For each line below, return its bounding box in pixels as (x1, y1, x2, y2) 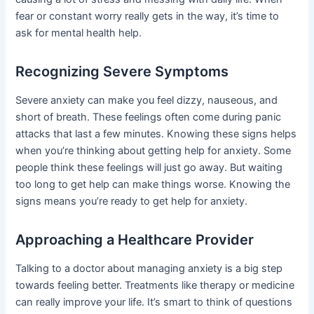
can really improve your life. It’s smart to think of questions (15, 296, 293, 309)
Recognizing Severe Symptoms (15, 63, 229, 81)
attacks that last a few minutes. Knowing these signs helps (15, 128, 297, 141)
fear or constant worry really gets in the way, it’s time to (15, 10, 280, 23)
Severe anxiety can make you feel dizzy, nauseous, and (15, 94, 278, 107)
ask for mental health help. (15, 27, 142, 40)
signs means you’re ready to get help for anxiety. (15, 195, 248, 208)
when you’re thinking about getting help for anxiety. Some (15, 144, 292, 158)
